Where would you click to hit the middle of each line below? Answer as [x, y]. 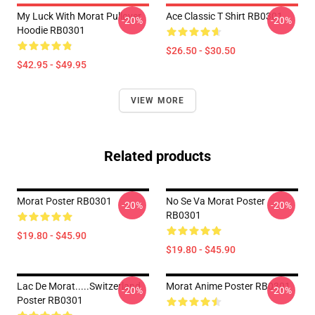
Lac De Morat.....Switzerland [79, 286]
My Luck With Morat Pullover [79, 16]
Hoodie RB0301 [51, 30]
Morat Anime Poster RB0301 [228, 286]
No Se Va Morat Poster [216, 201]
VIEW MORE [157, 101]
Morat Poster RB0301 [64, 201]
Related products [157, 156]
